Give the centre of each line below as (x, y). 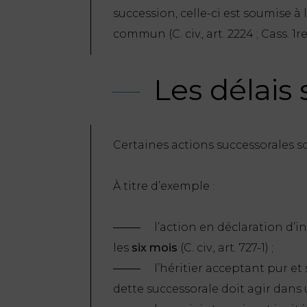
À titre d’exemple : (164, 186)
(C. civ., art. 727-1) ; (225, 247)
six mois (155, 247)
